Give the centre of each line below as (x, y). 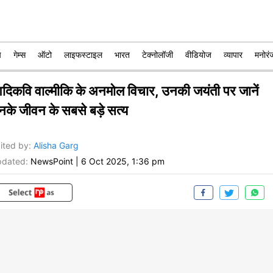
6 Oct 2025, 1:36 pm (123, 161)
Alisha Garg (56, 146)
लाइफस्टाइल (83, 55)
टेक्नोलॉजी (158, 55)
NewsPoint (52, 161)
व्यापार (233, 55)
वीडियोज (198, 55)
